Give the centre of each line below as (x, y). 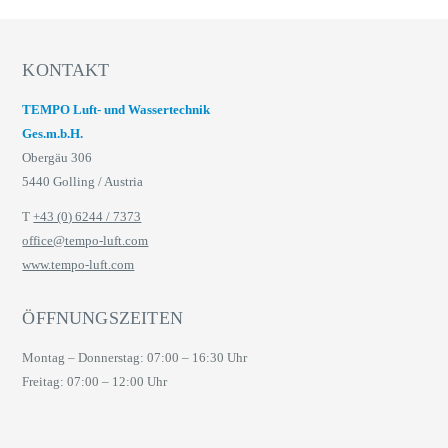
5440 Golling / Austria (83, 182)
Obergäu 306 (57, 158)
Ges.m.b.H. (53, 134)
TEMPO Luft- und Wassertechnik (116, 110)
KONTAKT (66, 70)
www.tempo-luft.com (78, 264)
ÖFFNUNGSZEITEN (102, 317)
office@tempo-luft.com (85, 240)
